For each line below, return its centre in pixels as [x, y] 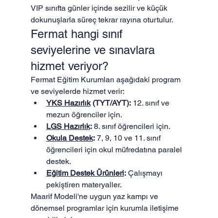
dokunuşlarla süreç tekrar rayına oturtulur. [102, 20]
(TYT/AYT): [110, 103]
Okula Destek [69, 138]
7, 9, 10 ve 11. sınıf [128, 138]
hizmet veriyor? [69, 66]
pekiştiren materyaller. [84, 185]
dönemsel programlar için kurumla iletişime [105, 208]
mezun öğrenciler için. [84, 115]
